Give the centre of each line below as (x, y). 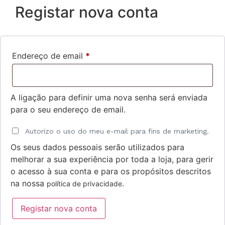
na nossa (29, 183)
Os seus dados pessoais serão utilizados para (97, 147)
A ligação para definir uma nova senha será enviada (109, 98)
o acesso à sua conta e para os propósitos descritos (111, 171)
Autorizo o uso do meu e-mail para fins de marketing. (117, 131)
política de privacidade (84, 183)
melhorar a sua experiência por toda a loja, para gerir (112, 159)
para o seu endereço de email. (68, 110)
